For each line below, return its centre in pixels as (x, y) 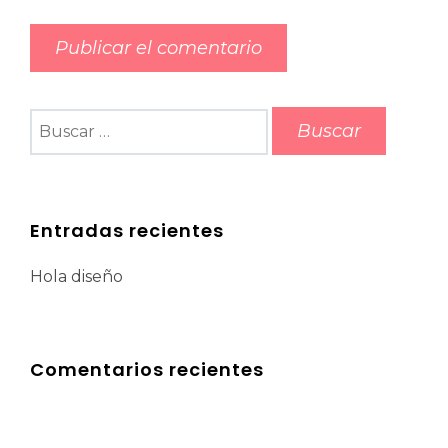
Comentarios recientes (147, 369)
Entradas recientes (127, 230)
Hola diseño (76, 276)
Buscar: (58, 119)
